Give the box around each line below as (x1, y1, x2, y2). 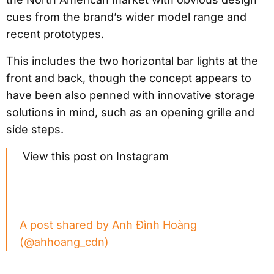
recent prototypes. (6, 28, 104, 41)
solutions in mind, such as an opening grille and (6, 106, 254, 119)
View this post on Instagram (20, 150, 169, 163)
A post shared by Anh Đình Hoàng (20, 218, 197, 232)
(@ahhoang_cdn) (20, 235, 109, 249)
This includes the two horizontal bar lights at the (6, 54, 258, 68)
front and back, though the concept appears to (6, 72, 251, 85)
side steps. (6, 123, 64, 136)
